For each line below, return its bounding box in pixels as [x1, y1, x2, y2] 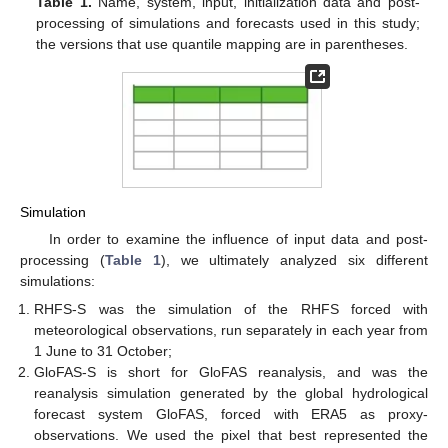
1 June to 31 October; [34, 343, 173, 360]
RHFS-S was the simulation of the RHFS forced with [34, 301, 428, 318]
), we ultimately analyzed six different [160, 252, 429, 269]
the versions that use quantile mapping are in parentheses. [36, 36, 409, 53]
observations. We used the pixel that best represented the [34, 427, 428, 444]
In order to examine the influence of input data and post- [48, 231, 428, 248]
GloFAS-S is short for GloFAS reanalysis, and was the [34, 364, 428, 381]
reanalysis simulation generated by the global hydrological [34, 385, 428, 402]
